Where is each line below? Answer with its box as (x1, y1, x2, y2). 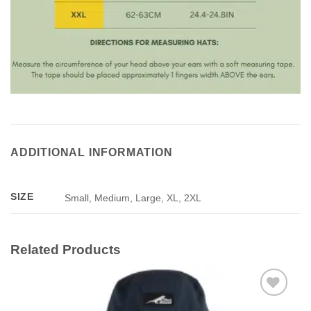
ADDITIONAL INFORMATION (10, 146, 173, 159)
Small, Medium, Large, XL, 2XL (65, 192, 202, 203)
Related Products (10, 242, 121, 258)
